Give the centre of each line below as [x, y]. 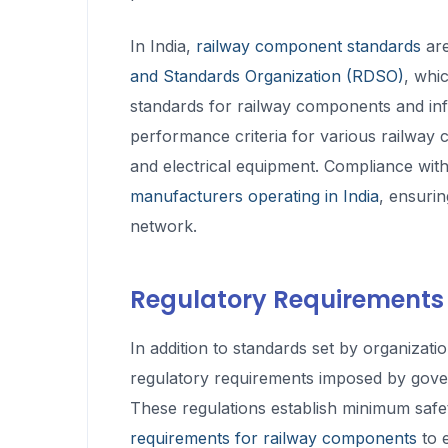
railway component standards [308, 45]
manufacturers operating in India [254, 195]
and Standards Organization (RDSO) [267, 75]
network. [163, 225]
